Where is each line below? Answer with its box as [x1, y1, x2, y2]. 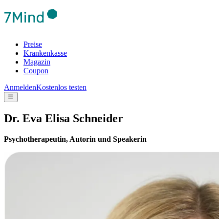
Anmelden [4, 83, 36, 91]
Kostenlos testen [36, 83, 87, 91]
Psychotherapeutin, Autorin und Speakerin [4, 134, 147, 143]
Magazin [23, 58, 50, 66]
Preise [23, 40, 42, 48]
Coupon [23, 66, 48, 75]
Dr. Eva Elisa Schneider [4, 111, 123, 125]
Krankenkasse [23, 49, 67, 57]
